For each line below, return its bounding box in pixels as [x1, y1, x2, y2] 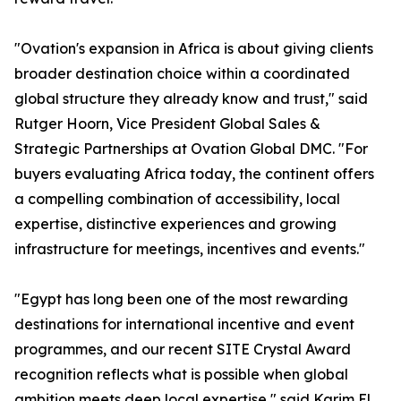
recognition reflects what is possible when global [14, 365, 348, 384]
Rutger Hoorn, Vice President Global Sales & [14, 115, 320, 133]
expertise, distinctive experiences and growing [14, 215, 337, 234]
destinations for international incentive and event [14, 315, 354, 334]
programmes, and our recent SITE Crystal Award [14, 340, 351, 359]
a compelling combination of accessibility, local [14, 190, 340, 209]
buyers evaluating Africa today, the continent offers [14, 165, 374, 183]
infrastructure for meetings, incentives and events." [14, 240, 365, 259]
